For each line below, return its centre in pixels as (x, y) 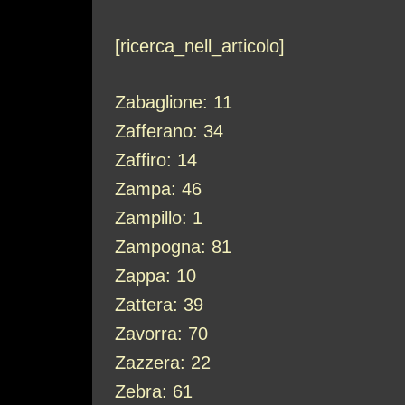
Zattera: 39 (159, 305)
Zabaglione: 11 (174, 102)
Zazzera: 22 (163, 363)
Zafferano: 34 (169, 131)
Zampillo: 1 (159, 218)
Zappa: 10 (155, 276)
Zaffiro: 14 (156, 160)
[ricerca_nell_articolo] (200, 46)
